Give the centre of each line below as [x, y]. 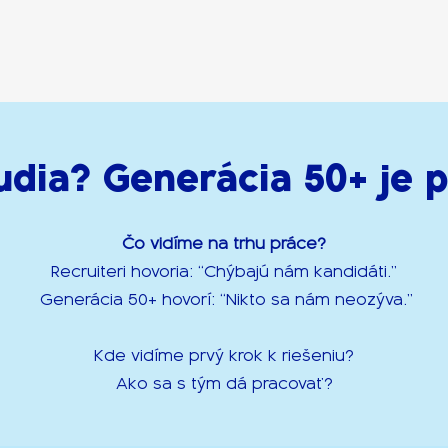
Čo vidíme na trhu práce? [224, 243]
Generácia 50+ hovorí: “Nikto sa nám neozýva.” [224, 299]
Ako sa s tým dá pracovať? [224, 383]
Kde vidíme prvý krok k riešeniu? [224, 355]
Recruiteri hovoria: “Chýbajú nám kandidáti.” [224, 271]
